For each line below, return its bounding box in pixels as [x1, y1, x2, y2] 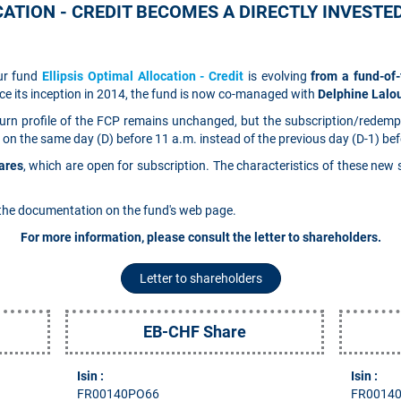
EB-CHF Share [142, 322, 246, 341]
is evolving [243, 69, 311, 83]
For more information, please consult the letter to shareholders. [20, 230, 381, 244]
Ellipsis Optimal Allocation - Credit [42, 69, 244, 83]
